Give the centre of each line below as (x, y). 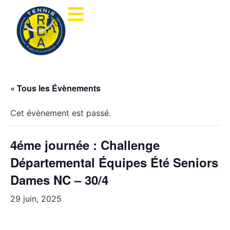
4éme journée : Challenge (85, 145)
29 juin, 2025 (36, 199)
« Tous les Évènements (55, 88)
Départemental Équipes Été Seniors (114, 162)
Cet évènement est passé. (61, 113)
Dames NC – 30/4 (59, 180)
